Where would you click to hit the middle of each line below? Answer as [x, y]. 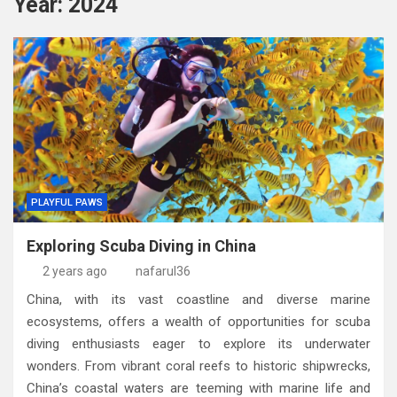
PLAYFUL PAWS [67, 202]
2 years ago [74, 271]
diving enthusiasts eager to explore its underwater [198, 343]
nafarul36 [163, 271]
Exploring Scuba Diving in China [141, 245]
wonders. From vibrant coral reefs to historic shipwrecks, [198, 366]
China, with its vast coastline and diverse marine [198, 299]
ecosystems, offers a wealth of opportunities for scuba [198, 321]
